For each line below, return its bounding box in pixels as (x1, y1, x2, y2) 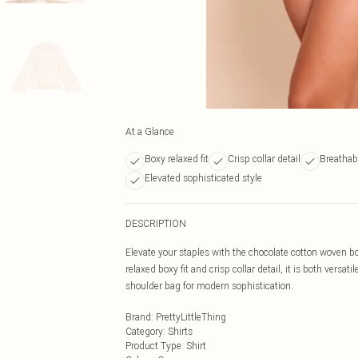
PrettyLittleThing (156, 311, 226, 323)
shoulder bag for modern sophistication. (125, 280, 293, 292)
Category (125, 325, 163, 337)
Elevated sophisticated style (145, 172, 262, 184)
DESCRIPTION (125, 217, 186, 229)
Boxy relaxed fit (145, 153, 209, 165)
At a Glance (125, 125, 174, 137)
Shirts (168, 325, 193, 337)
